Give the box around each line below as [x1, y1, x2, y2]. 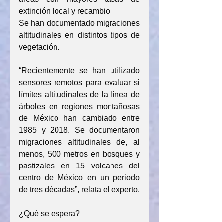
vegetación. [19, 43, 59, 51]
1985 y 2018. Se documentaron [19, 126, 140, 134]
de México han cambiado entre [19, 114, 140, 122]
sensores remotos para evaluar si [19, 78, 140, 87]
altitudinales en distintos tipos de [19, 31, 140, 39]
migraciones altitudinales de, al [19, 138, 140, 146]
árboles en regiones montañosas [19, 102, 140, 111]
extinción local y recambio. [19, 7, 112, 15]
